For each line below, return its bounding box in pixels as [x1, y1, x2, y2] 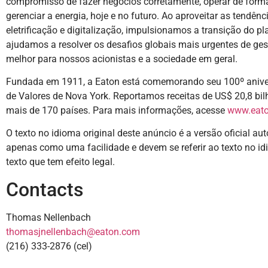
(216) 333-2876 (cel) [6, 240, 92, 252]
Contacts [6, 178, 83, 201]
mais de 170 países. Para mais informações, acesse [6, 105, 227, 117]
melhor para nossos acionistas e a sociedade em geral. [6, 53, 237, 65]
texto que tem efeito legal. [6, 156, 115, 168]
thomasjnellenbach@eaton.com [6, 226, 140, 237]
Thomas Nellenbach [6, 211, 91, 223]
